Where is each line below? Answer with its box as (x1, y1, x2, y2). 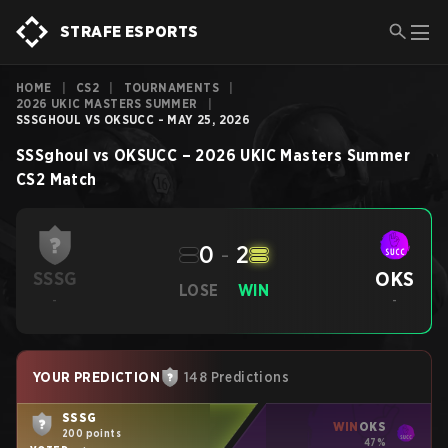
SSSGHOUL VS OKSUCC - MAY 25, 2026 (16, 112, 251, 127)
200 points (62, 426, 121, 439)
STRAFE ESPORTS (60, 22, 199, 41)
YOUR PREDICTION (33, 369, 160, 385)
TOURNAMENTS (123, 80, 220, 95)
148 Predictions (184, 369, 289, 385)
